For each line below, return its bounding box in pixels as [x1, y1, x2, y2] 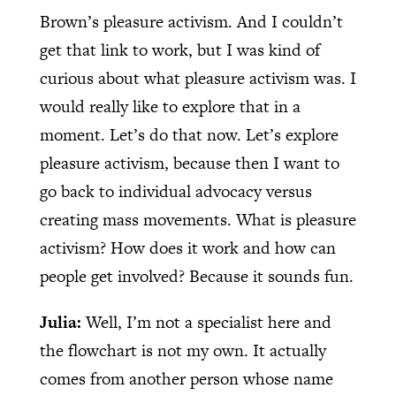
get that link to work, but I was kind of [39, 37, 320, 62]
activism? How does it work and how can [39, 235, 336, 260]
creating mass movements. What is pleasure [39, 207, 356, 232]
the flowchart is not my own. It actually [39, 338, 326, 362]
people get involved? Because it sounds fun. [39, 263, 354, 288]
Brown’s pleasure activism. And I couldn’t [39, 9, 343, 34]
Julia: [39, 309, 86, 334]
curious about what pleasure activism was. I [39, 65, 356, 90]
